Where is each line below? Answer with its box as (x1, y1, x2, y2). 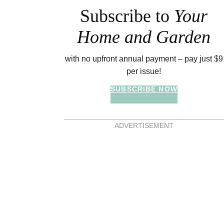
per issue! (126, 67, 161, 76)
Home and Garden (77, 27, 211, 47)
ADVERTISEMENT (114, 121, 173, 129)
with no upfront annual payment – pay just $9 (64, 54, 223, 63)
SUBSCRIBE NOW (110, 85, 177, 93)
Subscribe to (80, 6, 174, 26)
